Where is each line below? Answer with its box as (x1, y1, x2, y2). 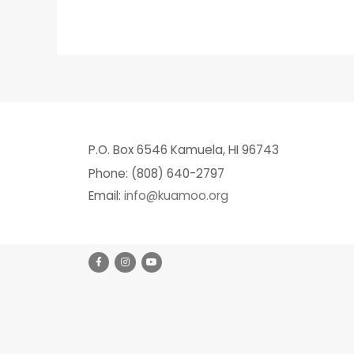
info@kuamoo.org (124, 187, 228, 205)
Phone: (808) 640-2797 (88, 165, 224, 183)
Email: (88, 187, 124, 205)
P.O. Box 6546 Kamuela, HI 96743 (88, 141, 279, 159)
